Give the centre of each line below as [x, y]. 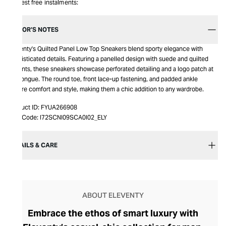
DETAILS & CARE [33, 145]
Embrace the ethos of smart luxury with [113, 213]
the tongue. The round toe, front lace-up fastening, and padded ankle [103, 79]
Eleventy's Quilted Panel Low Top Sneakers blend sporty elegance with [105, 49]
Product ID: [24, 107]
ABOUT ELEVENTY [113, 195]
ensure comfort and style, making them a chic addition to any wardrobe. [106, 89]
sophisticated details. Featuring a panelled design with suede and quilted [108, 59]
